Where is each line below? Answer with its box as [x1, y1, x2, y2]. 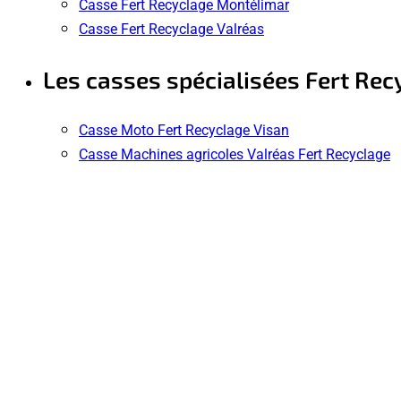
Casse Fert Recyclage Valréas [79, 19, 264, 38]
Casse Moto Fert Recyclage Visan [79, 120, 289, 140]
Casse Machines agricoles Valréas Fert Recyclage [79, 144, 390, 164]
